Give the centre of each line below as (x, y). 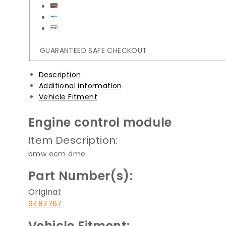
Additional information (80, 86)
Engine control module (100, 123)
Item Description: (73, 140)
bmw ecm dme (57, 154)
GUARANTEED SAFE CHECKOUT (93, 50)
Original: (45, 192)
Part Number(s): (80, 176)
